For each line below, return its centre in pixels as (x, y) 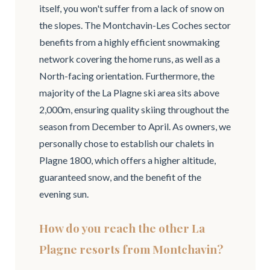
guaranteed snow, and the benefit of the (120, 177)
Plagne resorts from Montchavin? (131, 249)
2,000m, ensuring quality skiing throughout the (134, 109)
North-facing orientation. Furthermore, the (127, 75)
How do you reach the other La (122, 228)
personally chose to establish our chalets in (126, 143)
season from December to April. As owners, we (135, 126)
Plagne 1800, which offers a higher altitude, (127, 160)
